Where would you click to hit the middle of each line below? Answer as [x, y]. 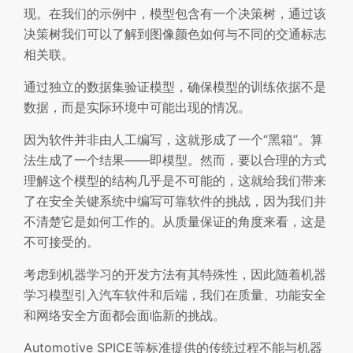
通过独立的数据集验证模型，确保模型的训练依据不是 [175, 86]
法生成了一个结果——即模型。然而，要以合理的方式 [175, 160]
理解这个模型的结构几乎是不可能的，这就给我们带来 [175, 180]
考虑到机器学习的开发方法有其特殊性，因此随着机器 [175, 274]
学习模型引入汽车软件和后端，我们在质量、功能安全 [175, 294]
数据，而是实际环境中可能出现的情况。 [137, 107]
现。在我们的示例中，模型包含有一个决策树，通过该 [175, 13]
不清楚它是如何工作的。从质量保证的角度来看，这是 [175, 221]
